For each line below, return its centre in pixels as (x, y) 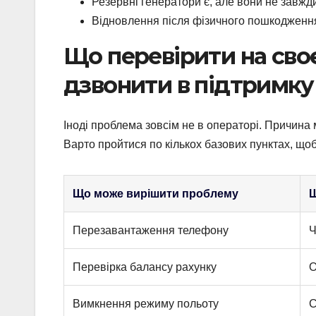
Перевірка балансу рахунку (145, 267)
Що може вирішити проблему (156, 193)
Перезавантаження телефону (151, 230)
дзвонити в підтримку (188, 85)
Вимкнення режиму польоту (146, 303)
